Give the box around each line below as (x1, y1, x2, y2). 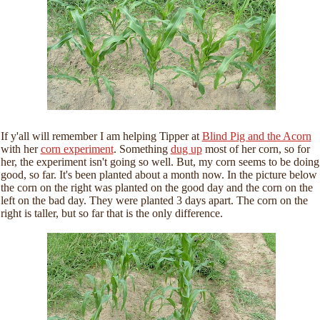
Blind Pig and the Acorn (201, 130, 311, 142)
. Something (113, 143, 171, 155)
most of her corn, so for (201, 143, 310, 155)
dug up (170, 143, 202, 155)
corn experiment (40, 143, 114, 155)
